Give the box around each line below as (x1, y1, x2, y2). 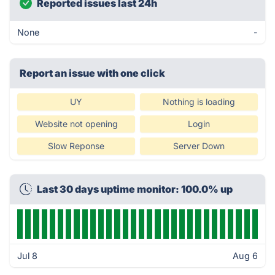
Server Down (173, 141, 225, 151)
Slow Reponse (48, 141, 104, 151)
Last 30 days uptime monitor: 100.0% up (37, 183, 233, 195)
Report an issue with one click (20, 67, 165, 79)
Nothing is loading (163, 96, 235, 107)
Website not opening (34, 118, 118, 129)
